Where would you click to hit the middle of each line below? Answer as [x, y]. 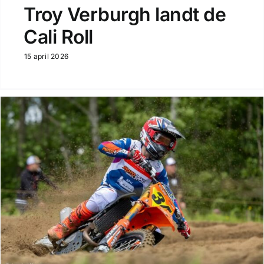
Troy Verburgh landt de [125, 15]
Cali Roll [58, 37]
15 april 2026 [46, 57]
